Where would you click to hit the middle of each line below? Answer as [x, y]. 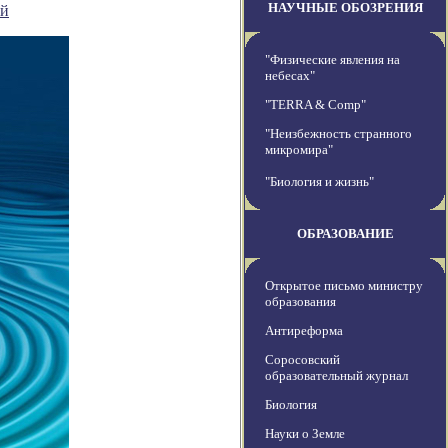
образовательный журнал [336, 376]
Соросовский [302, 360]
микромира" [299, 150]
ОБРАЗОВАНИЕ [345, 234]
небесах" [290, 76]
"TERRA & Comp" [315, 105]
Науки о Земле [305, 434]
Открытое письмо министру [344, 286]
